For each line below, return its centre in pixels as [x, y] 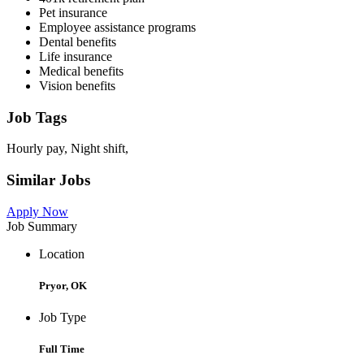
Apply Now [37, 211]
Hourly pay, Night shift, [67, 149]
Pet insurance [73, 12]
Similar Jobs [48, 180]
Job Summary [42, 226]
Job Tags [37, 117]
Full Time [62, 349]
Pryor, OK [63, 285]
